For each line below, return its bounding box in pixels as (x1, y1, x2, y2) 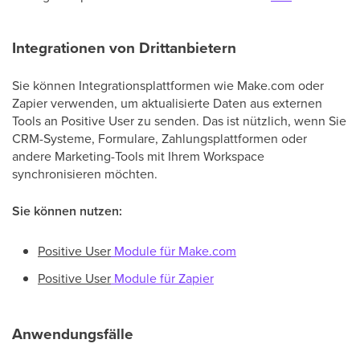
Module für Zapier (111, 269, 214, 288)
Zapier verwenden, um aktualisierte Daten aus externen (12, 94, 322, 112)
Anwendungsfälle (12, 322, 133, 346)
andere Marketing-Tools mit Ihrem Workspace (12, 147, 264, 166)
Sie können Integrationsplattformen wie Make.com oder (12, 76, 324, 95)
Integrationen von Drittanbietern (12, 36, 236, 60)
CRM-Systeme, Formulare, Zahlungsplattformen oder (12, 129, 307, 148)
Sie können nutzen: (12, 202, 122, 221)
